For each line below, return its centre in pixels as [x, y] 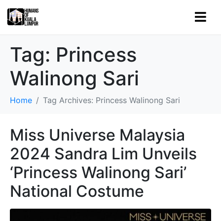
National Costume [77, 191]
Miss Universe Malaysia [97, 135]
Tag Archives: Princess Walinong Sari [111, 100]
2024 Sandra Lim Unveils [103, 154]
